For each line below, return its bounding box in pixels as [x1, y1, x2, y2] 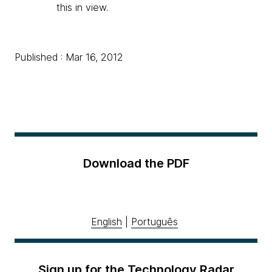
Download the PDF [83, 156, 189, 171]
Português [131, 216, 178, 228]
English [91, 216, 122, 228]
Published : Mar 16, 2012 [15, 51, 123, 64]
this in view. [56, 1, 108, 14]
